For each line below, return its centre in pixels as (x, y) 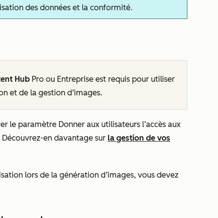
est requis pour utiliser (135, 79)
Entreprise (76, 79)
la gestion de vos (139, 138)
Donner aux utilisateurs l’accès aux (119, 124)
